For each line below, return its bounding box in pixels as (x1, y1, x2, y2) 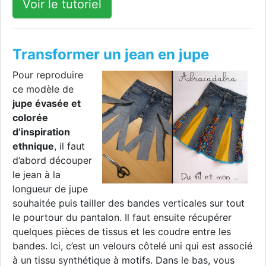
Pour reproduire (12, 69, 83, 81)
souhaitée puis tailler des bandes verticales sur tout (12, 197, 245, 210)
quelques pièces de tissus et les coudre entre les (12, 226, 231, 238)
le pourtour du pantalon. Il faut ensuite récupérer (12, 211, 232, 224)
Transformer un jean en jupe (12, 46, 209, 64)
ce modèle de (12, 83, 74, 96)
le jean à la (12, 169, 61, 181)
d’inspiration (12, 126, 70, 138)
